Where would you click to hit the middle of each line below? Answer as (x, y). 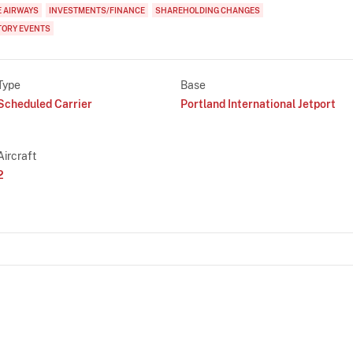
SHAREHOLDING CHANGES (208, 10)
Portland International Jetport (258, 104)
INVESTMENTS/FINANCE (97, 10)
